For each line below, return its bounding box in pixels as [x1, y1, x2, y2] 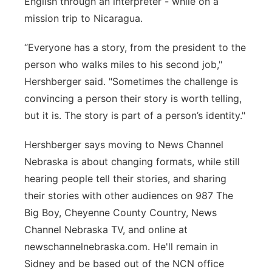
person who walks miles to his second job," [24, 58, 222, 70]
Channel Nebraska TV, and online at [24, 223, 188, 236]
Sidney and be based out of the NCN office [24, 257, 224, 270]
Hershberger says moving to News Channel [24, 138, 223, 151]
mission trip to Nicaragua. [24, 12, 143, 24]
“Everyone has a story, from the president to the [24, 41, 246, 53]
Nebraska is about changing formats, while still [24, 155, 240, 168]
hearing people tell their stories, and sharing [24, 172, 226, 185]
